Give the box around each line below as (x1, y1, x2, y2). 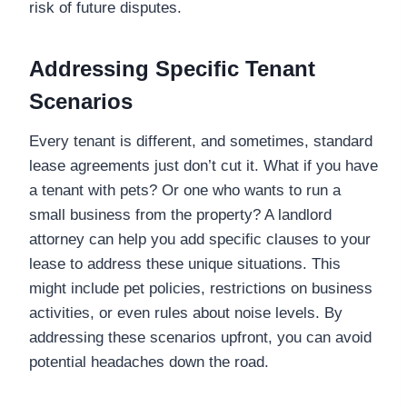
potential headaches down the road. (29, 352, 269, 371)
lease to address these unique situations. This (29, 254, 341, 273)
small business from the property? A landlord (29, 205, 332, 223)
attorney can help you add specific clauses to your (29, 230, 371, 248)
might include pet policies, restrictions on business (29, 279, 372, 297)
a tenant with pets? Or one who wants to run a (29, 181, 341, 199)
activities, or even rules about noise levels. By (29, 303, 342, 322)
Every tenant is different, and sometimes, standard (29, 132, 372, 150)
